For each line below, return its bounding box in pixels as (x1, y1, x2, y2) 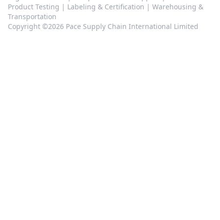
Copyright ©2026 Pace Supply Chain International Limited (8, 22, 198, 31)
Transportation (8, 12, 56, 22)
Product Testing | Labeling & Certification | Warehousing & (8, 2, 203, 12)
